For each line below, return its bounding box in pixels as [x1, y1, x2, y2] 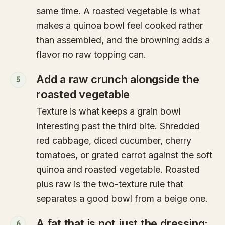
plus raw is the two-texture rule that [36, 179, 183, 190]
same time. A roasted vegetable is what [36, 6, 200, 17]
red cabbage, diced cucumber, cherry [36, 135, 191, 146]
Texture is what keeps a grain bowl [36, 106, 181, 117]
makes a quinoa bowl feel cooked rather [36, 20, 203, 31]
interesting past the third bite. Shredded [36, 121, 200, 132]
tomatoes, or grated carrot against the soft [36, 150, 212, 161]
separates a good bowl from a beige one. [36, 193, 208, 204]
